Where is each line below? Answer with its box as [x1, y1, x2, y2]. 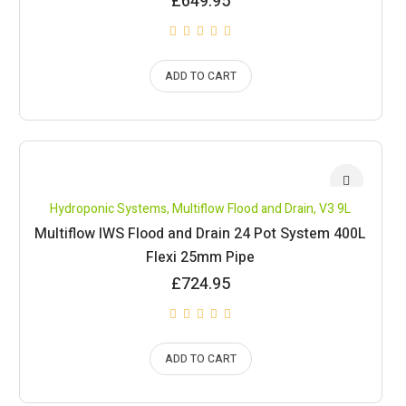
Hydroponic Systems [50, 199, 168, 218]
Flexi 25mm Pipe [146, 246, 256, 268]
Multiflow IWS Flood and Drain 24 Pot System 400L [34, 223, 367, 245]
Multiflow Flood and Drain [172, 199, 314, 218]
